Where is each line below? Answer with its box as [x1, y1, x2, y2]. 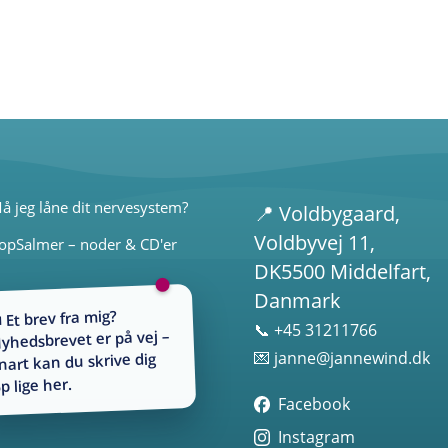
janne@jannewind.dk [273, 346, 430, 369]
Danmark [253, 286, 341, 314]
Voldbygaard [278, 199, 395, 227]
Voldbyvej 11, [253, 228, 375, 256]
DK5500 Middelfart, [253, 257, 431, 285]
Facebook [277, 392, 350, 415]
